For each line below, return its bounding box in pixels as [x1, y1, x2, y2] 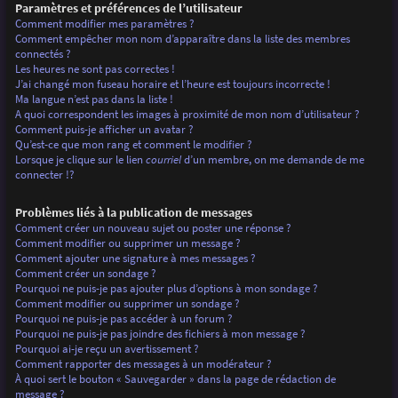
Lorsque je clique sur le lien [14, 152, 146, 168]
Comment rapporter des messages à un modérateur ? [14, 355, 272, 371]
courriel [145, 152, 181, 168]
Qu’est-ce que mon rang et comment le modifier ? [14, 137, 252, 153]
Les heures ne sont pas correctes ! [14, 61, 175, 77]
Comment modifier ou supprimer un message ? [14, 235, 241, 251]
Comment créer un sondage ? [14, 265, 156, 281]
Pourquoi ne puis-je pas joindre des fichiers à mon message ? [14, 325, 306, 341]
